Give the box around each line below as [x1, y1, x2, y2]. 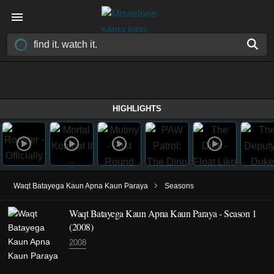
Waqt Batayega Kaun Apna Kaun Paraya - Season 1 [69, 207, 256, 220]
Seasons [165, 182, 194, 190]
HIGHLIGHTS [113, 104, 161, 113]
